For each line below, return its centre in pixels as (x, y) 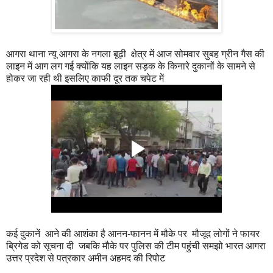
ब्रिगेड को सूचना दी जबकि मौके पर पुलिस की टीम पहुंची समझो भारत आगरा (136, 246)
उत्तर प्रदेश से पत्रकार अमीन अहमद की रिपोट (86, 258)
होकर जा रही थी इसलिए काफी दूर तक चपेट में (85, 78)
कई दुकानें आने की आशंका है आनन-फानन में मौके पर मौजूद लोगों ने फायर (133, 233)
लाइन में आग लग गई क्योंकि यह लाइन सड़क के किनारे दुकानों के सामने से (131, 66)
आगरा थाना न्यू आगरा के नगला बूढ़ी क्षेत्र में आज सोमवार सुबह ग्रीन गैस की (135, 54)
